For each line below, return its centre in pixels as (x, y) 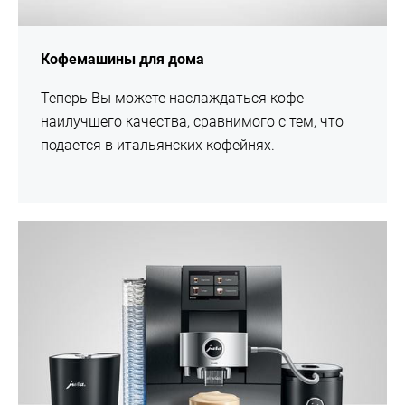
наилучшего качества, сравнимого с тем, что (192, 122)
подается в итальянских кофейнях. (158, 146)
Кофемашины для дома (122, 60)
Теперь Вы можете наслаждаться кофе (172, 99)
